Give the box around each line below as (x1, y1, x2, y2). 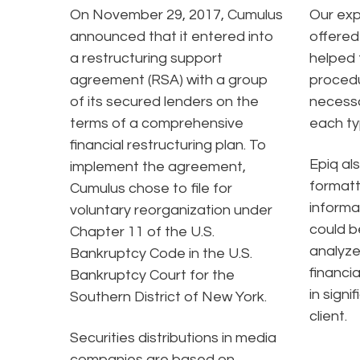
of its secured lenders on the (70, 93, 259, 109)
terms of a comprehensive (70, 115, 243, 131)
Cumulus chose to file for (70, 180, 232, 196)
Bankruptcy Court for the (70, 267, 235, 283)
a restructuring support (70, 50, 223, 66)
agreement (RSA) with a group (70, 72, 268, 88)
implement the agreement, (70, 158, 246, 174)
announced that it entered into (70, 28, 274, 44)
